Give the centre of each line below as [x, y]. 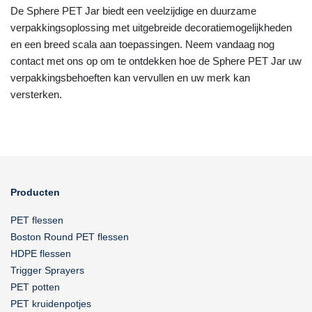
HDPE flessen [41, 253]
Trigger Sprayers [47, 270]
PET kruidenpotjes [51, 304]
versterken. [36, 94]
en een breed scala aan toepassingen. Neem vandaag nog [142, 44]
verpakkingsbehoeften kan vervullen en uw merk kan [130, 78]
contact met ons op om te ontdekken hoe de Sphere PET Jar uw [156, 61]
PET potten [35, 287]
